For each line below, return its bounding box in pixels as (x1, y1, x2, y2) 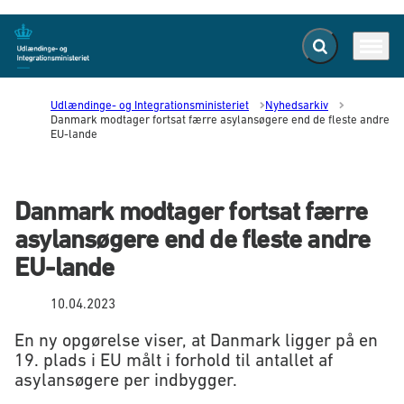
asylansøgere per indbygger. (14, 370, 237, 390)
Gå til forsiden (14, 45, 101, 62)
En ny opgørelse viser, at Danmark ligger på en (14, 330, 378, 351)
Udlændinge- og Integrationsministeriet (50, 98, 249, 112)
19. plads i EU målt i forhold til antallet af (14, 350, 333, 371)
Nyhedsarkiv (265, 98, 328, 112)
